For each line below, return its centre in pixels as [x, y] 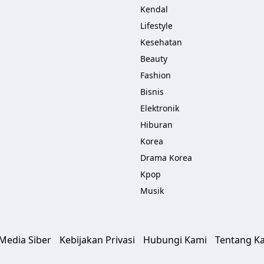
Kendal [154, 9]
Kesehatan [161, 42]
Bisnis [152, 92]
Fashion [156, 75]
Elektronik [160, 108]
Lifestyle [156, 26]
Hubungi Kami [175, 240]
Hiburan [156, 125]
